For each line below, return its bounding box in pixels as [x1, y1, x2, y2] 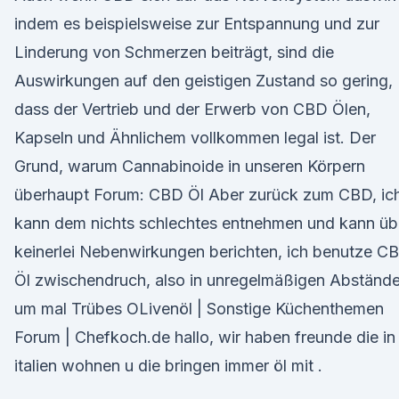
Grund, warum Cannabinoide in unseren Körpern [14, 157, 365, 175]
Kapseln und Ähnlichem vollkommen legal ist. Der [14, 128, 376, 147]
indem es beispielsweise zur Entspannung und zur [14, 14, 379, 33]
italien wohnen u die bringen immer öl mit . [14, 356, 322, 375]
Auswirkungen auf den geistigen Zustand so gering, [14, 71, 393, 90]
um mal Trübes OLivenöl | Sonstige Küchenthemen [14, 299, 384, 318]
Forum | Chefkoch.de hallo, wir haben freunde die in [14, 328, 395, 346]
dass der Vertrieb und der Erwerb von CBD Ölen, [14, 100, 370, 118]
